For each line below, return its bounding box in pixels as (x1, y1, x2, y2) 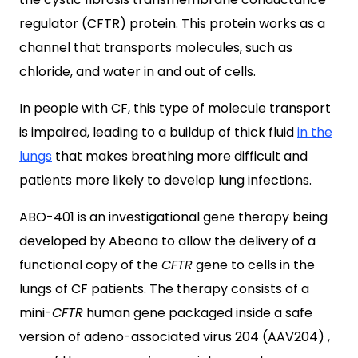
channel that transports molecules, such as (19, 38, 292, 57)
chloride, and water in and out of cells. (19, 62, 256, 81)
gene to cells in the (193, 255, 315, 274)
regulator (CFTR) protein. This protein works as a (19, 14, 325, 33)
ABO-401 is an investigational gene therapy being (19, 207, 328, 226)
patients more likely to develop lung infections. (19, 170, 312, 189)
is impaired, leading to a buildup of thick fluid (19, 122, 297, 141)
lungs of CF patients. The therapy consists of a (19, 279, 309, 298)
